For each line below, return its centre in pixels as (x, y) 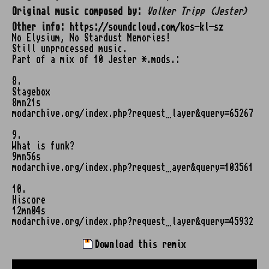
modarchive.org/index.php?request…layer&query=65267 (133, 113)
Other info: (38, 27)
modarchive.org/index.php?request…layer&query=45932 (133, 222)
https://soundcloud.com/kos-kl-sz (147, 27)
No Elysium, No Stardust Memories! (91, 38)
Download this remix (138, 244)
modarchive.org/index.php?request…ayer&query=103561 (133, 168)
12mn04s (29, 211)
